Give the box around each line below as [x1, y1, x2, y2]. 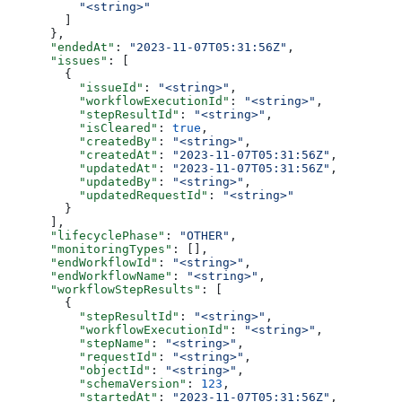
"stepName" [7, 336, 151, 350]
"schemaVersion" [7, 376, 187, 390]
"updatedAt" [7, 161, 158, 175]
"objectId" [7, 363, 151, 377]
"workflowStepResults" [7, 282, 201, 296]
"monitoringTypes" [7, 241, 172, 256]
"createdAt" [7, 147, 158, 162]
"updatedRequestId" [7, 188, 208, 202]
